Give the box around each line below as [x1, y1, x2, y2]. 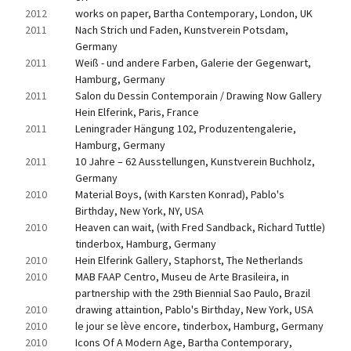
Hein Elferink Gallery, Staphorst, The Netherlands [75, 253, 303, 267]
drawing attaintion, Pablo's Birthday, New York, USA [75, 302, 313, 317]
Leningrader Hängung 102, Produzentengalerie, [75, 121, 296, 136]
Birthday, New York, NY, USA [75, 204, 204, 218]
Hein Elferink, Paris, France [75, 105, 199, 119]
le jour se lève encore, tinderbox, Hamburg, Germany [75, 319, 324, 333]
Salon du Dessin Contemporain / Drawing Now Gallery [75, 89, 322, 103]
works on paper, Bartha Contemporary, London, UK [75, 6, 313, 20]
